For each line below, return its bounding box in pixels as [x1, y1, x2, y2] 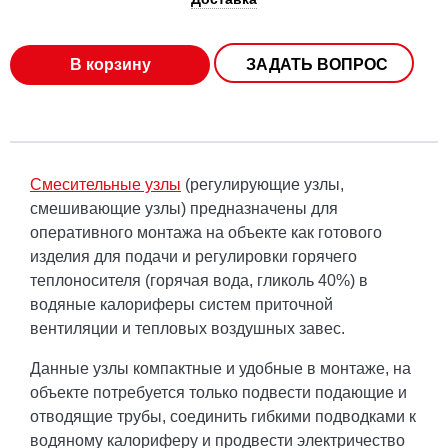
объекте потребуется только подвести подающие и [30, 384, 407, 402]
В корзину [69, 56, 151, 74]
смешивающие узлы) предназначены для [30, 200, 338, 218]
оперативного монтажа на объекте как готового [30, 224, 382, 242]
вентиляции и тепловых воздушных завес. [30, 320, 345, 338]
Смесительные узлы [30, 176, 181, 194]
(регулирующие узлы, [181, 176, 344, 194]
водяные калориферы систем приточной [30, 296, 333, 314]
